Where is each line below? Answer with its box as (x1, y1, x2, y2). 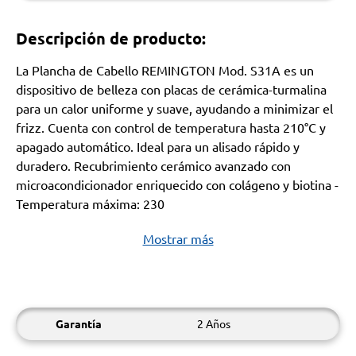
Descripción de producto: (16, 28, 206, 48)
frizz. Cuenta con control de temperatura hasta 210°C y (16, 119, 326, 135)
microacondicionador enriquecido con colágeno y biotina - (16, 176, 339, 192)
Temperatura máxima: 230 (16, 195, 164, 211)
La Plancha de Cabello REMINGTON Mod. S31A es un (16, 62, 314, 78)
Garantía (56, 316, 102, 331)
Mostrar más (142, 230, 214, 246)
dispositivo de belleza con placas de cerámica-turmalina (16, 81, 327, 97)
